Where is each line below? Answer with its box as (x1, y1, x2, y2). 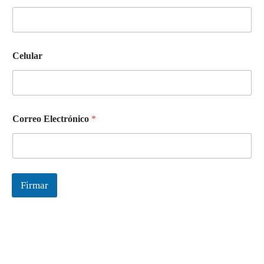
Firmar (21, 180, 48, 191)
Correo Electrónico (12, 114, 91, 124)
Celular (12, 51, 42, 61)
